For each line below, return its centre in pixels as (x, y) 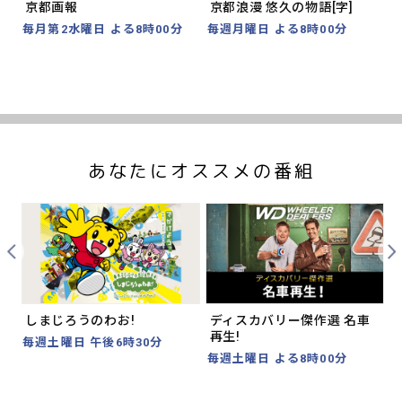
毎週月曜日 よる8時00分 (277, 30)
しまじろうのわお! (80, 321)
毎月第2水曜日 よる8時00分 (103, 30)
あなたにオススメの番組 (201, 171)
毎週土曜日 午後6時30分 (93, 343)
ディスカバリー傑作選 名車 (290, 321)
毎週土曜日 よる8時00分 (277, 359)
